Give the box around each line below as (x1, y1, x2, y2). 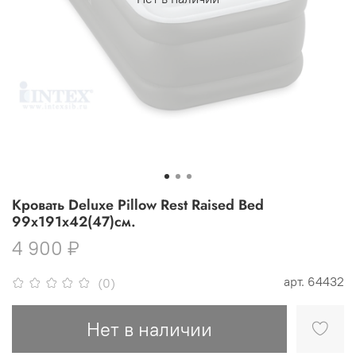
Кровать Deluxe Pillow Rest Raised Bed (12, 195, 264, 216)
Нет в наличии (87, 317, 212, 342)
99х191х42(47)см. (12, 211, 136, 233)
